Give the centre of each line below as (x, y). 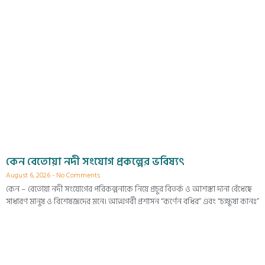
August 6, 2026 (29, 176)
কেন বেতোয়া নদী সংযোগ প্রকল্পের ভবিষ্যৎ (95, 162)
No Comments (77, 176)
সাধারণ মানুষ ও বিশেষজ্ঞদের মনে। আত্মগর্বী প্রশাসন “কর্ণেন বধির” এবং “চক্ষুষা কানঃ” (132, 202)
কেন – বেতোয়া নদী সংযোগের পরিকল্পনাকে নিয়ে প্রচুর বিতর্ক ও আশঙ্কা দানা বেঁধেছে (129, 189)
